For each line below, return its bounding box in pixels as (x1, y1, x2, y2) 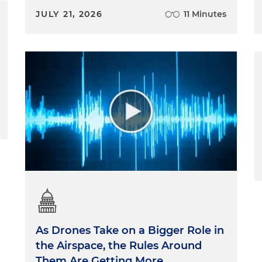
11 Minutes (183, 9, 226, 19)
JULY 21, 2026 (36, 9, 103, 19)
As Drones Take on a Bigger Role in (36, 223, 225, 237)
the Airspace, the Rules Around (36, 239, 202, 252)
